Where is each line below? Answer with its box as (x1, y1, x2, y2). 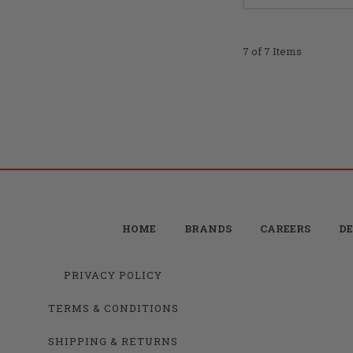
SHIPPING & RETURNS (48, 333, 178, 348)
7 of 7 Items (243, 43, 302, 58)
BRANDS (184, 221, 232, 236)
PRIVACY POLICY (64, 267, 162, 282)
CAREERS (259, 221, 310, 236)
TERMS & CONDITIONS (47, 300, 179, 315)
